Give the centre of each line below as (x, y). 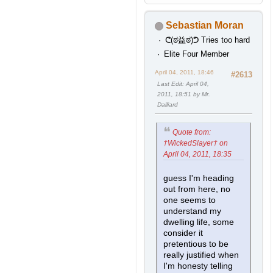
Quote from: (192, 132)
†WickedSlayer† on (196, 144)
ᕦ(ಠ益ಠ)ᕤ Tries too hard (207, 40)
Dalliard (168, 105)
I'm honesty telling (198, 266)
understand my (192, 211)
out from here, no (197, 190)
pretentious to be (196, 244)
